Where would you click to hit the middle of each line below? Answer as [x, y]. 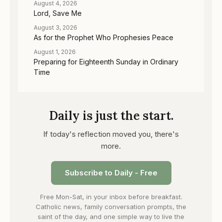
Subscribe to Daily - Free [111, 172]
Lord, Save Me [58, 13]
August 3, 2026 [55, 27]
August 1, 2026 [55, 52]
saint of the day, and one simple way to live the [111, 216]
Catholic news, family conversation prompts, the [111, 206]
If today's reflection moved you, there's [111, 134]
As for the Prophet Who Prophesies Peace [104, 37]
